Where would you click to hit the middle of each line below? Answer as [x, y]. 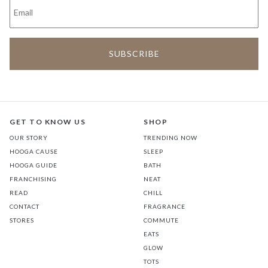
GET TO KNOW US [48, 122]
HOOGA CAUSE [34, 152]
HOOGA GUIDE [33, 165]
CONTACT [25, 207]
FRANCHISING [33, 179]
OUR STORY [29, 138]
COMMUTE [161, 220]
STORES [22, 220]
